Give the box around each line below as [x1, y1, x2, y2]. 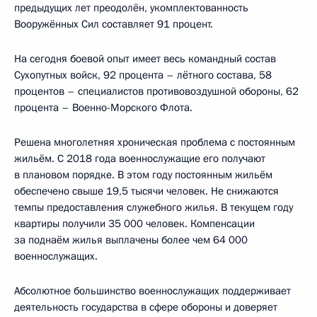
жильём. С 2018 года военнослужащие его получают [14, 151, 265, 166]
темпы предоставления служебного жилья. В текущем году [14, 200, 293, 214]
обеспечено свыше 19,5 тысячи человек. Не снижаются [14, 183, 279, 198]
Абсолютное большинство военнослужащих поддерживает [14, 283, 291, 298]
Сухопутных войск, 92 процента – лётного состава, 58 [14, 67, 272, 82]
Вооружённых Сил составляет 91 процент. [14, 16, 213, 31]
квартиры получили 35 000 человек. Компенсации [14, 216, 255, 231]
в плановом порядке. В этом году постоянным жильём [14, 167, 272, 182]
